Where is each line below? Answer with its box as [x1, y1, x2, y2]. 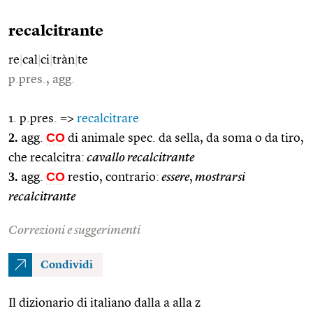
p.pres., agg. [8, 73, 75, 86]
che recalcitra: [8, 151, 85, 164]
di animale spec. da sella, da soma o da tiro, [65, 131, 304, 145]
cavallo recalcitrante [85, 151, 194, 164]
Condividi [41, 259, 93, 271]
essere [159, 170, 189, 184]
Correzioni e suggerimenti [8, 224, 140, 237]
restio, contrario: [65, 170, 159, 184]
